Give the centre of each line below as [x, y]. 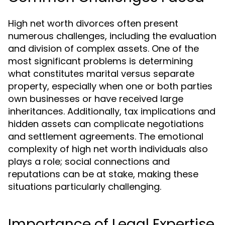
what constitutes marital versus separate [101, 74]
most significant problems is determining [100, 61]
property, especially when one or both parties [110, 86]
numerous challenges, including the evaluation [112, 36]
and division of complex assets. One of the [103, 48]
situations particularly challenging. [85, 187]
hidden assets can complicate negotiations [106, 124]
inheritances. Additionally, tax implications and [112, 111]
